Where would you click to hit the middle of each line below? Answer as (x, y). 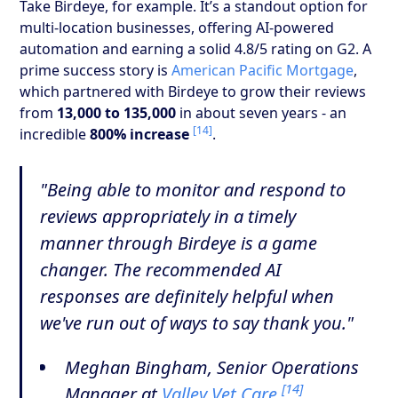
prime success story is (96, 70)
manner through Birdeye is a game (179, 243)
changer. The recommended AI (161, 269)
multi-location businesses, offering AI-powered (177, 27)
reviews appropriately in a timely (168, 216)
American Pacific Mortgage (263, 70)
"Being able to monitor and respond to (193, 189)
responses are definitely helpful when (187, 296)
